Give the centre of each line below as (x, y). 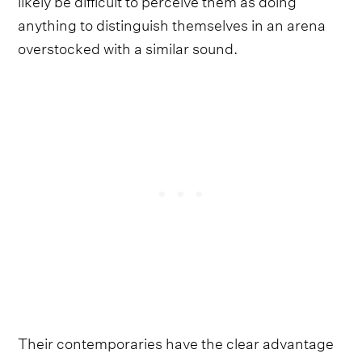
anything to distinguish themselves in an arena (172, 23)
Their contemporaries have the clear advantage (176, 341)
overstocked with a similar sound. (128, 46)
